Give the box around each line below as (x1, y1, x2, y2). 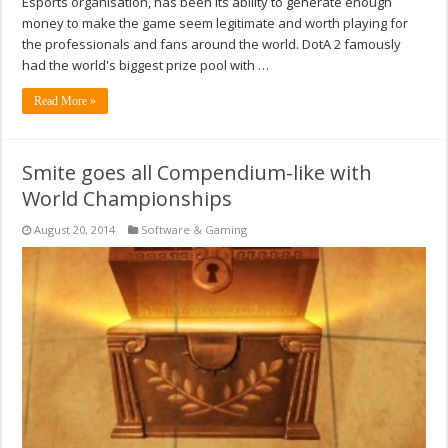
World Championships (22, 185, 233, 213)
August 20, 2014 (34, 222, 116, 238)
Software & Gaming (141, 222, 248, 238)
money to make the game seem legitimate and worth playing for (22, 14, 409, 33)
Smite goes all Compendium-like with (22, 159, 373, 187)
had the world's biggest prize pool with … (22, 56, 270, 75)
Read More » (34, 94, 97, 109)
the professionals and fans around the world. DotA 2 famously (22, 35, 402, 54)
